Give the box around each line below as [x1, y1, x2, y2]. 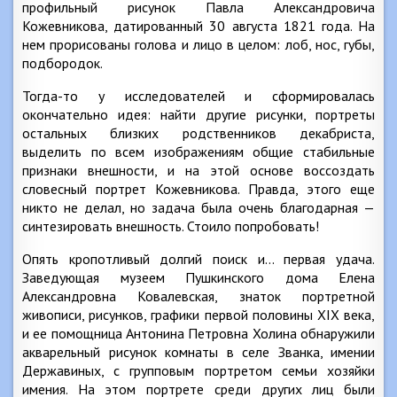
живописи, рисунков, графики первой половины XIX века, [22, 306, 375, 323]
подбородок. [22, 54, 103, 72]
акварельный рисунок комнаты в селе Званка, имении [22, 343, 375, 361]
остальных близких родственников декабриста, [22, 124, 375, 142]
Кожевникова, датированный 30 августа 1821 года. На [22, 17, 375, 35]
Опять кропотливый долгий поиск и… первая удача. [22, 250, 375, 268]
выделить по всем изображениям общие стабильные [22, 143, 375, 160]
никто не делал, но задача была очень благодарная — [22, 198, 375, 216]
